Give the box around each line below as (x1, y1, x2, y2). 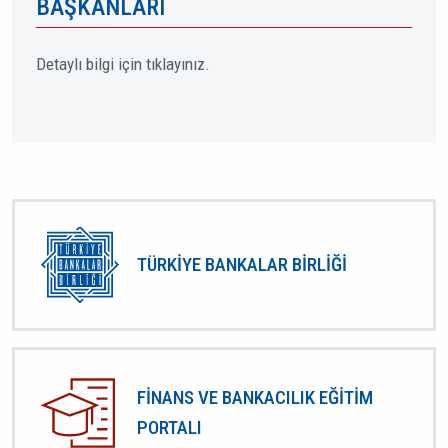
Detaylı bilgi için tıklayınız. (36, 53, 210, 74)
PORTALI (137, 415, 202, 439)
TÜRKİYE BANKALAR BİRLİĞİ (137, 252, 347, 276)
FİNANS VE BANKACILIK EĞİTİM (137, 385, 373, 409)
